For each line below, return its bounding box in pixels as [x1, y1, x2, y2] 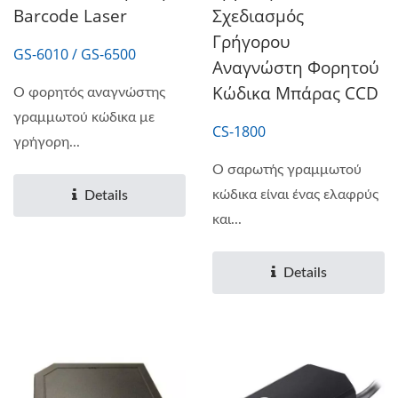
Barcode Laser [13, 4, 127, 28]
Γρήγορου [212, 29, 291, 53]
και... [212, 211, 242, 227]
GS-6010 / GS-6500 [13, 44, 136, 64]
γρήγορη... [13, 134, 80, 149]
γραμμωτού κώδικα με [13, 109, 155, 124]
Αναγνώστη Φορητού [212, 55, 379, 79]
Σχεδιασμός [212, 4, 304, 28]
